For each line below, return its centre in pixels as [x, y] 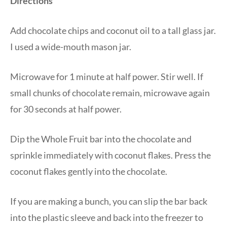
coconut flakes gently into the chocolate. [89, 172]
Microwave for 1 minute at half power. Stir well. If [107, 77]
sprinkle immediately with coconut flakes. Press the [110, 155]
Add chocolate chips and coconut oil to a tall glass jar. [113, 31]
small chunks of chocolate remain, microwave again [110, 93]
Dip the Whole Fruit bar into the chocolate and [101, 139]
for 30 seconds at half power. [66, 109]
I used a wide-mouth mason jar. [71, 47]
